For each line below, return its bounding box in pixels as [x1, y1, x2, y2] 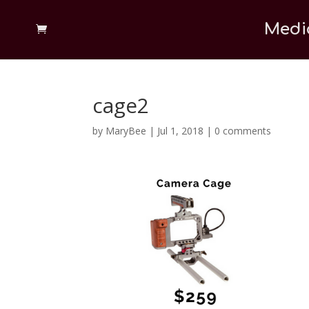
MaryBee [106, 124, 147, 137]
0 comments [215, 124, 272, 137]
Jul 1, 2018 [157, 124, 204, 137]
